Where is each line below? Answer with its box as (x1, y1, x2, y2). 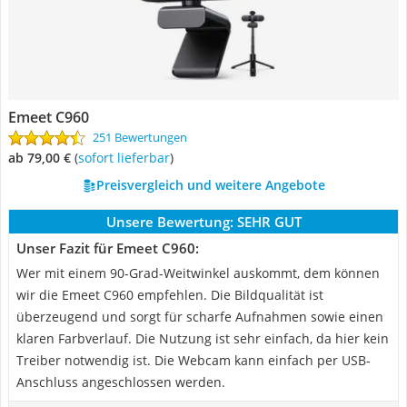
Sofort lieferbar (84, 149, 170, 166)
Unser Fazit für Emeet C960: (16, 239, 199, 257)
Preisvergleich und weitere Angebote (95, 176, 325, 194)
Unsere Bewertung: (105, 213, 233, 231)
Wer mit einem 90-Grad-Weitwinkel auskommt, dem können (16, 264, 380, 282)
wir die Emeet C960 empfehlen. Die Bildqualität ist (16, 286, 323, 303)
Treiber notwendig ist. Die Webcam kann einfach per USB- (16, 352, 371, 369)
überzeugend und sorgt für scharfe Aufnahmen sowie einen (16, 308, 383, 325)
